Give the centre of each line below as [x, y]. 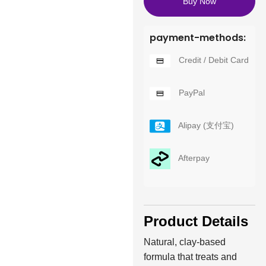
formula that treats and [190, 256]
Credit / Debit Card [212, 60]
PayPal [190, 93]
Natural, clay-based [184, 242]
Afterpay [193, 158]
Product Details [196, 221]
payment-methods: [197, 37]
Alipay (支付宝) [205, 125]
